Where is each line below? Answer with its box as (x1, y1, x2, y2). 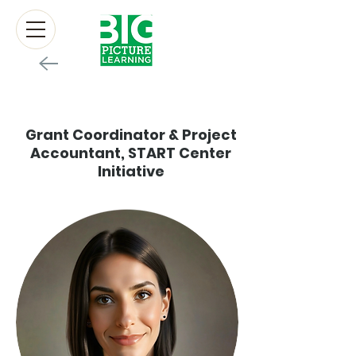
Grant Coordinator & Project (25, 125, 237, 145)
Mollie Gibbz (33, 86, 221, 130)
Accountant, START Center (30, 143, 231, 163)
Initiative (97, 161, 164, 181)
